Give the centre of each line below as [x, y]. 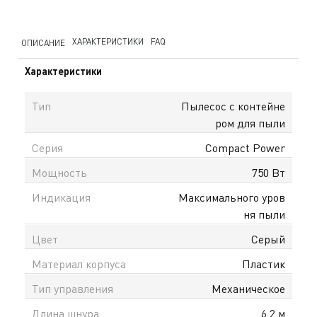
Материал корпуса [79, 264]
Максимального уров [232, 197]
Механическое [248, 288]
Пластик [264, 264]
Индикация [61, 197]
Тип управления [73, 288]
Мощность [59, 172]
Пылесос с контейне [233, 106]
